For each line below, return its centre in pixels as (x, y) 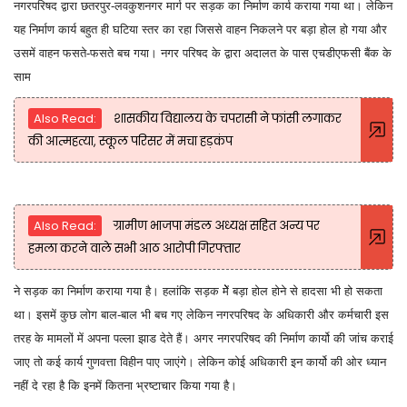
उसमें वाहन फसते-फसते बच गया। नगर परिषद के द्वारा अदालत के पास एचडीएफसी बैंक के (203, 53)
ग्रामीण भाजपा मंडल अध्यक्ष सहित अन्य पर (215, 225)
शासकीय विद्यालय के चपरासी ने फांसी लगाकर (226, 118)
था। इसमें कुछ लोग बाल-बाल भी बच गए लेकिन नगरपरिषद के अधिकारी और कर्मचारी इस (201, 314)
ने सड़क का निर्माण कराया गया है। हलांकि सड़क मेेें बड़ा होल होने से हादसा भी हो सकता (198, 291)
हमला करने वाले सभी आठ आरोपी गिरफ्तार (134, 248)
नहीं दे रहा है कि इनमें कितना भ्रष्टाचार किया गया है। (125, 385)
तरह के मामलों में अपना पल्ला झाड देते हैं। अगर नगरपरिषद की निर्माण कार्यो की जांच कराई (203, 338)
